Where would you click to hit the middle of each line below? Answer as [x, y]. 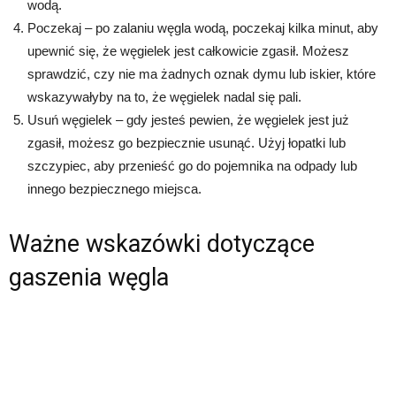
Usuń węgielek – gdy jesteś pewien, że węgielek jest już [188, 120]
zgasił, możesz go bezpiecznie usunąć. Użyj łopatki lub [187, 143]
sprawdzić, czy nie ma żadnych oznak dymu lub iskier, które [202, 74]
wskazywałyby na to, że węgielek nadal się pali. [164, 97]
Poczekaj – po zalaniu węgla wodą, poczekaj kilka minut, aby [203, 28]
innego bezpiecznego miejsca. [114, 189]
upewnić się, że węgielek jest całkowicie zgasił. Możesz [188, 51]
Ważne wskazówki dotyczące [162, 244]
